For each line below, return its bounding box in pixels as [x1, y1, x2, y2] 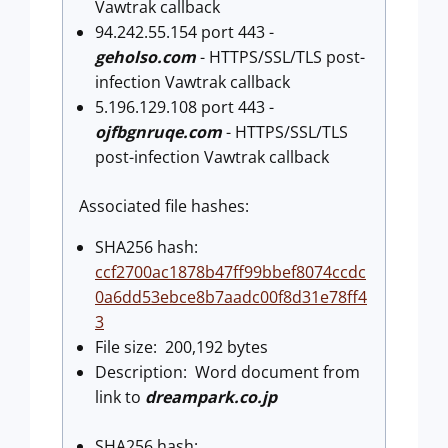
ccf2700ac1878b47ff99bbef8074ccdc [95, 260, 366, 283]
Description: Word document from [95, 360, 360, 383]
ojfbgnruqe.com [95, 120, 222, 143]
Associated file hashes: [79, 194, 249, 217]
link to [95, 385, 145, 408]
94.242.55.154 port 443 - [95, 20, 274, 43]
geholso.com [95, 45, 196, 68]
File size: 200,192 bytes [95, 335, 268, 358]
